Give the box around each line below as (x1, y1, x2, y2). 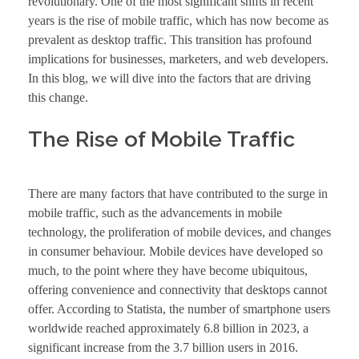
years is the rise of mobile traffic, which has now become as (28, 14, 329, 28)
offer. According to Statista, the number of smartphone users (28, 302, 330, 317)
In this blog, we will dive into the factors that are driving (28, 71, 311, 86)
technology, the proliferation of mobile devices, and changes (28, 225, 331, 240)
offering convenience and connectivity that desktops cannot (28, 283, 327, 297)
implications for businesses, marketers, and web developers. (28, 52, 329, 67)
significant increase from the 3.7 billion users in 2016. (28, 341, 298, 355)
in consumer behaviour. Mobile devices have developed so (28, 244, 323, 259)
